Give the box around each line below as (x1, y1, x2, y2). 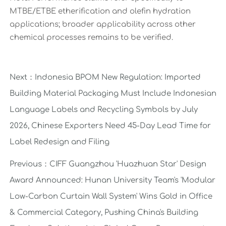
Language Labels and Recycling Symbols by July (9, 105, 198, 115)
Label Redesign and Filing (9, 138, 109, 147)
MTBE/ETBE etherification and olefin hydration (9, 7, 191, 16)
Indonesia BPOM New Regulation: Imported (34, 73, 201, 82)
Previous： (9, 160, 49, 169)
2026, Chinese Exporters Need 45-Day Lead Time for (9, 122, 211, 131)
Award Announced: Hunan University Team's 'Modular (9, 176, 215, 185)
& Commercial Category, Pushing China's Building (9, 208, 198, 217)
